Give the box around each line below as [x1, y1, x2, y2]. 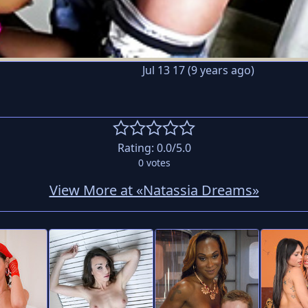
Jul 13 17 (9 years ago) [142, 63, 254, 78]
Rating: [117, 140, 157, 156]
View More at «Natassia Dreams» [49, 181, 259, 200]
